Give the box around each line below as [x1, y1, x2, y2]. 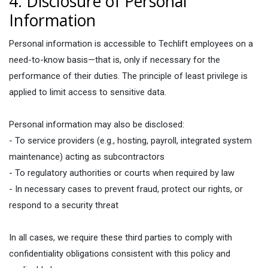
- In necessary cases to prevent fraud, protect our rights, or [9, 184, 243, 194]
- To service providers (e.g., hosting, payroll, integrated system [9, 135, 252, 146]
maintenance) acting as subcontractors [9, 151, 165, 162]
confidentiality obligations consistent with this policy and [9, 248, 230, 259]
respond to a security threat [9, 200, 118, 211]
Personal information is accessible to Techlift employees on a [9, 38, 253, 49]
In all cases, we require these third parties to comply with [9, 232, 232, 243]
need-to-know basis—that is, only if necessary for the [9, 54, 220, 65]
